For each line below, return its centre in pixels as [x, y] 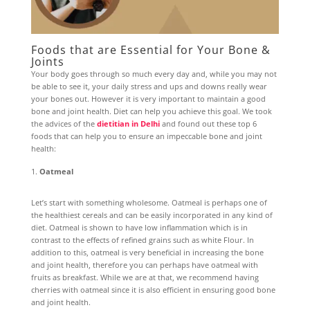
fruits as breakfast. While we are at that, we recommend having [145, 277]
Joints [47, 62]
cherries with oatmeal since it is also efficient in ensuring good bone [153, 290]
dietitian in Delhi [128, 124]
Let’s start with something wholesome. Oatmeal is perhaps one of [149, 203]
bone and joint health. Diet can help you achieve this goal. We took [151, 111]
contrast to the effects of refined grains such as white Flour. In [142, 240]
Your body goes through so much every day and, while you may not [154, 74]
